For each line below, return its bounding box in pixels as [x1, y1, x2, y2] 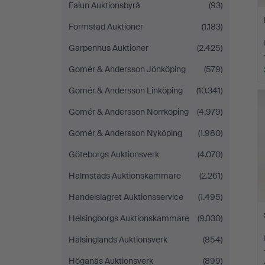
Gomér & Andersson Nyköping [69, 128, 182, 138]
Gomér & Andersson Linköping [69, 85, 183, 96]
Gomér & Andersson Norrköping [69, 106, 189, 117]
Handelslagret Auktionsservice [69, 192, 183, 202]
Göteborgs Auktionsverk [69, 149, 159, 160]
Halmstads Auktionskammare [69, 170, 181, 181]
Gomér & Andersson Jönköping [69, 64, 186, 75]
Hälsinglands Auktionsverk [69, 234, 167, 245]
